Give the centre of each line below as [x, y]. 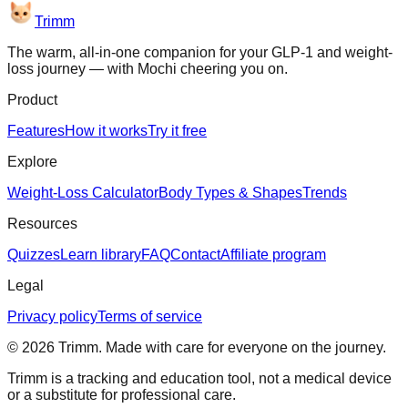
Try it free [177, 130]
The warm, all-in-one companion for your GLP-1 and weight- [200, 52]
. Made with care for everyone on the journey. [242, 347]
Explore [32, 161]
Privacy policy [52, 316]
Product [32, 99]
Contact [195, 254]
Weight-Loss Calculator [83, 192]
